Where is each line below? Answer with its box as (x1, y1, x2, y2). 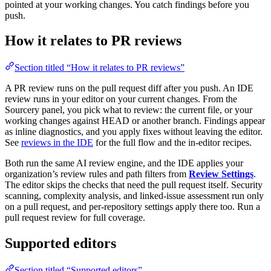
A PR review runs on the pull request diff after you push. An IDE (5, 83, 253, 94)
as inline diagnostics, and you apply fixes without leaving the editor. (5, 126, 263, 137)
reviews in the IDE (21, 137, 93, 148)
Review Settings (189, 169, 253, 180)
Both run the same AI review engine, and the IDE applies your (5, 158, 243, 169)
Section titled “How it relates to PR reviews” (15, 62, 184, 73)
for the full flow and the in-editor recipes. (93, 137, 252, 148)
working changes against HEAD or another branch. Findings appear (5, 116, 265, 126)
